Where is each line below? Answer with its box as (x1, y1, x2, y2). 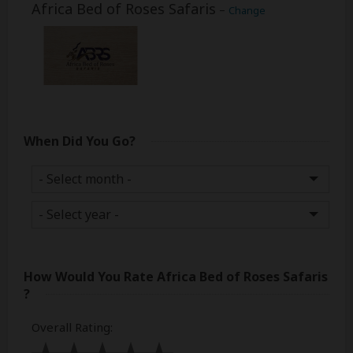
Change (229, 3, 266, 17)
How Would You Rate (24, 268, 157, 285)
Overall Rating (32, 319, 110, 335)
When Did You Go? (24, 132, 136, 150)
